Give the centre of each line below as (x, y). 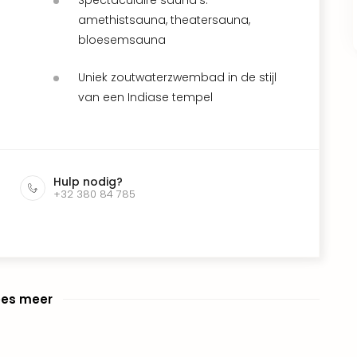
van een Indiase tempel (145, 97)
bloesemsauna (122, 39)
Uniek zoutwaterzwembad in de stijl (177, 77)
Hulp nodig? (88, 181)
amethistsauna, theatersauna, (164, 20)
